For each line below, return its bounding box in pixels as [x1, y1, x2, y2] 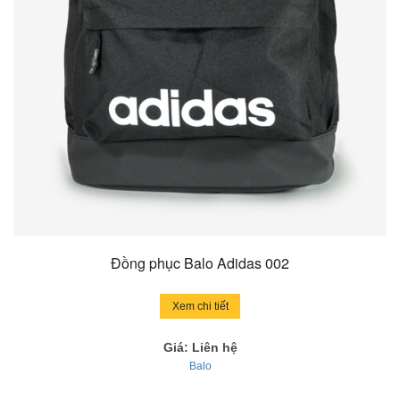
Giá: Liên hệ [162, 339, 237, 354]
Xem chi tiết [171, 299, 229, 312]
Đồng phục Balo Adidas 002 [111, 252, 289, 273]
